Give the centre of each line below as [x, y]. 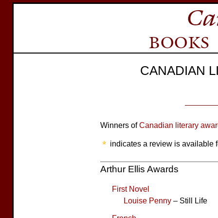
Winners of [120, 125]
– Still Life [189, 200]
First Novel [131, 189]
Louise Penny [147, 200]
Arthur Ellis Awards [139, 169]
